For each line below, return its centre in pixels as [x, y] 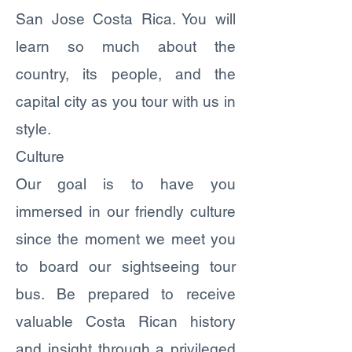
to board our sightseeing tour [126, 266]
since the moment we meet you [126, 239]
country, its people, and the [126, 74]
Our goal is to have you [126, 184]
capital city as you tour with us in [126, 101]
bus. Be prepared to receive [126, 294]
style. [33, 129]
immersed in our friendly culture [126, 211]
